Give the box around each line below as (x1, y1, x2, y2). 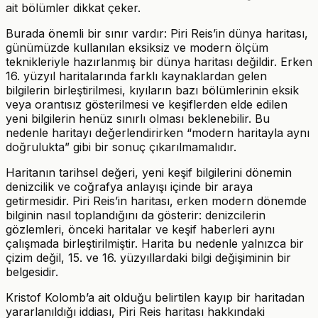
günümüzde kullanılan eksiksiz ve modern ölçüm (6, 40, 268, 55)
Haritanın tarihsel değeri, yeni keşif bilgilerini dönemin (6, 165, 292, 180)
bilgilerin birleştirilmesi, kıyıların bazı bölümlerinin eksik (6, 82, 299, 97)
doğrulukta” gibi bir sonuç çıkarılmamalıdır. (6, 139, 236, 154)
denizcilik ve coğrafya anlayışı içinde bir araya (6, 179, 253, 194)
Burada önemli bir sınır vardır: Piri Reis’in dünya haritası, (6, 26, 308, 40)
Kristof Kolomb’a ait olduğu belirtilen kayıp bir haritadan (6, 290, 305, 305)
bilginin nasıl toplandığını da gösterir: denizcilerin (6, 207, 265, 222)
